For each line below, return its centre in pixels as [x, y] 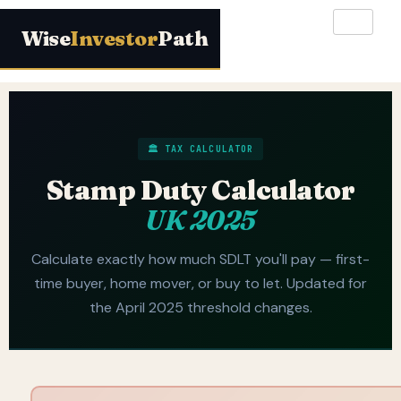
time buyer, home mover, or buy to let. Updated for [200, 283]
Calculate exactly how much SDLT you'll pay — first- [200, 259]
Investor [114, 38]
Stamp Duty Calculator [200, 190]
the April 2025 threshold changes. [200, 307]
